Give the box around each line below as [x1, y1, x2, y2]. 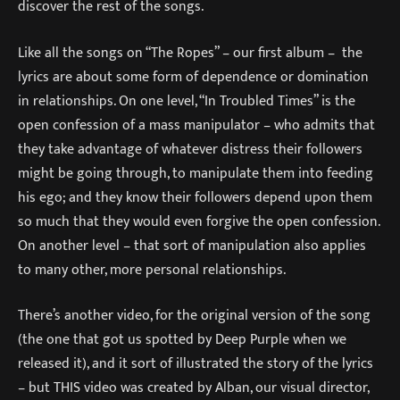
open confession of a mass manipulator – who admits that [18, 112, 375, 137]
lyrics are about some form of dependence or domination [18, 64, 369, 88]
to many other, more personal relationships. [18, 257, 289, 281]
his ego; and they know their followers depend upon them [18, 185, 372, 209]
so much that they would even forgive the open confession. [18, 209, 379, 233]
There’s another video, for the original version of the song [18, 304, 371, 328]
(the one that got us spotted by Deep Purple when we [18, 328, 346, 352]
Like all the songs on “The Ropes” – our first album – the [18, 40, 362, 64]
